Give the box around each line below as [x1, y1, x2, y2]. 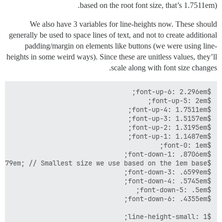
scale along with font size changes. [111, 63, 217, 72]
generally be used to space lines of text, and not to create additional [9, 30, 217, 39]
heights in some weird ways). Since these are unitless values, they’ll [6, 52, 217, 61]
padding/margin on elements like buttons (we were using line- [25, 41, 217, 50]
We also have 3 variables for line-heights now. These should [30, 19, 217, 28]
